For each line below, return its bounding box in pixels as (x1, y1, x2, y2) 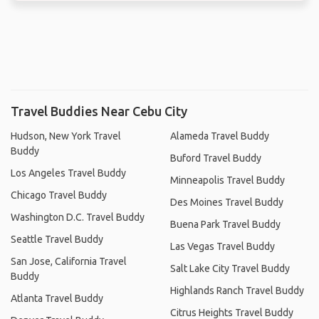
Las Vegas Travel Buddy (170, 240, 275, 252)
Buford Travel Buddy (170, 152, 261, 164)
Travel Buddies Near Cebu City (11, 103, 187, 118)
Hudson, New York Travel (11, 130, 121, 142)
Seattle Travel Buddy (11, 233, 103, 245)
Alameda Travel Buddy (170, 130, 269, 142)
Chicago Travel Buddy (11, 189, 107, 201)
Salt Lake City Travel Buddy (170, 262, 290, 274)
